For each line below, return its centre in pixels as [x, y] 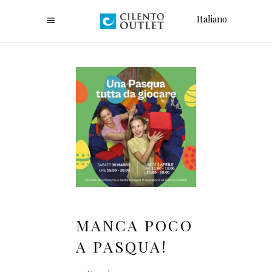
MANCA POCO [134, 225]
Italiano [212, 19]
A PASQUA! [122, 246]
